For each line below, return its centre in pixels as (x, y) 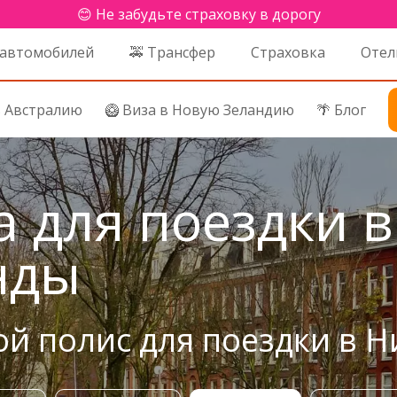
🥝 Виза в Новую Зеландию (199, 110)
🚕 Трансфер (172, 53)
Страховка (288, 53)
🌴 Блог (341, 110)
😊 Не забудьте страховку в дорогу (198, 14)
